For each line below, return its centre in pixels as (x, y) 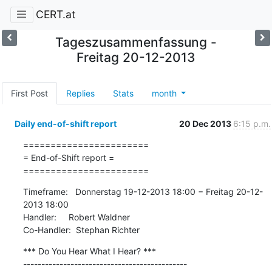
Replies (80, 93)
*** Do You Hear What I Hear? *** (89, 251)
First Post (29, 93)
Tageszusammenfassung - (136, 42)
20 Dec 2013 (206, 123)
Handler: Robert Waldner (76, 217)
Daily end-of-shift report (65, 123)
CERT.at (55, 15)
